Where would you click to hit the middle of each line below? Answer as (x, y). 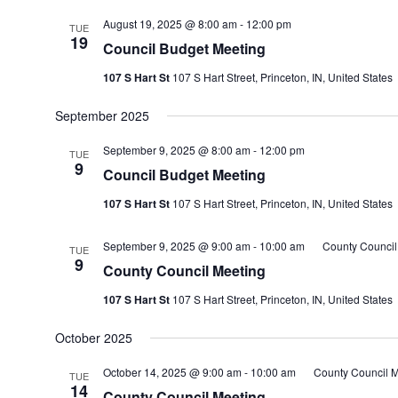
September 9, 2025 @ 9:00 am (176, 246)
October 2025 (93, 338)
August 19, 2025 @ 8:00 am (170, 24)
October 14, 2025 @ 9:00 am (172, 372)
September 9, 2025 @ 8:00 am (176, 150)
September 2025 (102, 115)
